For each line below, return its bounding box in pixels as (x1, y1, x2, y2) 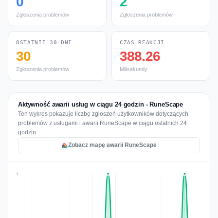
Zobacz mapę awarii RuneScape (68, 142, 157, 148)
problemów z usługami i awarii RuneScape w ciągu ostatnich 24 (18, 120, 187, 127)
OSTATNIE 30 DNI (16, 39, 72, 46)
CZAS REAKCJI (120, 39, 164, 46)
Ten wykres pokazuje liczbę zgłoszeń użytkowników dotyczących (18, 110, 188, 117)
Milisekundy (120, 66, 147, 72)
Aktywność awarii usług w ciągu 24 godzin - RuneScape (18, 101, 183, 108)
